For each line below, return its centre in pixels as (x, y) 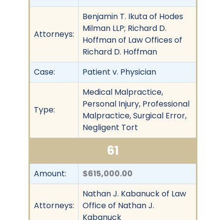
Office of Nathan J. (118, 205)
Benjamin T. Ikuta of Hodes (133, 16)
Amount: (50, 173)
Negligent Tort (110, 127)
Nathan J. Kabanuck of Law (134, 193)
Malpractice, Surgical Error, (135, 115)
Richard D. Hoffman (120, 52)
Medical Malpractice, (123, 92)
